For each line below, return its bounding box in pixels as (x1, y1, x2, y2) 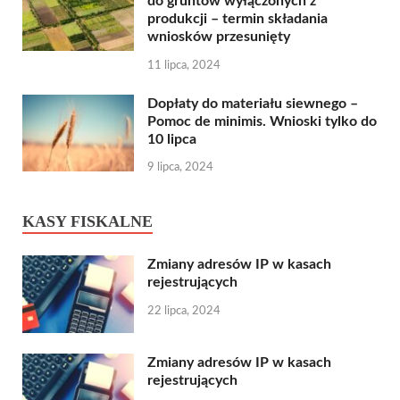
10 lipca (147, 131, 196, 146)
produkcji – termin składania (147, 11, 328, 26)
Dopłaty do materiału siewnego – (147, 96, 358, 111)
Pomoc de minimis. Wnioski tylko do (147, 113, 377, 129)
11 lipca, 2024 (147, 59, 221, 71)
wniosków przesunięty (147, 29, 290, 44)
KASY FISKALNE (22, 212, 153, 231)
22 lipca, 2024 (147, 305, 221, 318)
